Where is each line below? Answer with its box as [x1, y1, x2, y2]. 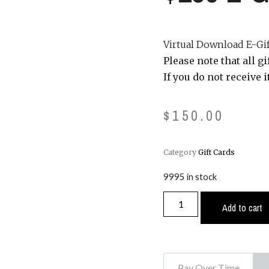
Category [163, 147, 196, 157]
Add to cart [222, 201, 263, 215]
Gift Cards [198, 147, 235, 157]
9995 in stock [163, 171, 217, 182]
